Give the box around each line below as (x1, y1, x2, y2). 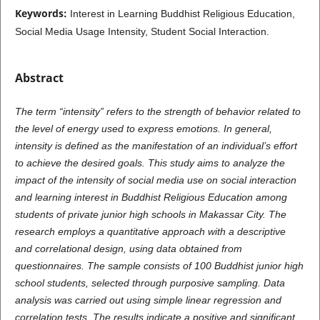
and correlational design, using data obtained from (14, 243, 242, 255)
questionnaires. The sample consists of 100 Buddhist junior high (14, 260, 304, 272)
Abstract (14, 70, 64, 86)
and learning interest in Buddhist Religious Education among (14, 191, 287, 204)
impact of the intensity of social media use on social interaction (14, 174, 296, 186)
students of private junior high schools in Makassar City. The (14, 209, 286, 221)
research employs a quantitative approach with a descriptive (14, 226, 286, 238)
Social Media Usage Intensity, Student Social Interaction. (14, 25, 269, 37)
